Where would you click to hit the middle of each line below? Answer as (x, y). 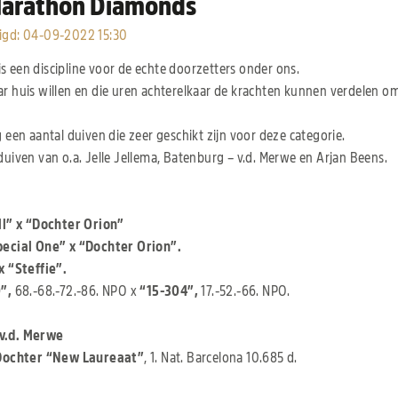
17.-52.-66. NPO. (244, 292)
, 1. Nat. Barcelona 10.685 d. (221, 358)
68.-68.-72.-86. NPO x (76, 292)
